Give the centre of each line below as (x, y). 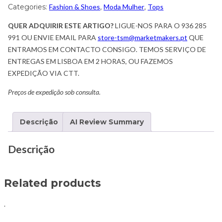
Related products (53, 183)
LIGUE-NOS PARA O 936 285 (160, 26)
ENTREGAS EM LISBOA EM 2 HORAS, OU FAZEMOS (90, 61)
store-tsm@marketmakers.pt (142, 38)
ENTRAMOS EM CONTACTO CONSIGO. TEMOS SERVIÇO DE (107, 50)
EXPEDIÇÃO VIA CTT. (44, 73)
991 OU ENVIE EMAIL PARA (53, 38)
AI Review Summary (107, 122)
